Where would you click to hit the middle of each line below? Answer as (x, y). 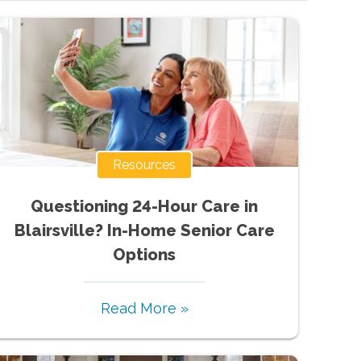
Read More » (144, 308)
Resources (145, 164)
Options (145, 254)
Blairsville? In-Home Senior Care (144, 230)
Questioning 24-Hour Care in (145, 206)
